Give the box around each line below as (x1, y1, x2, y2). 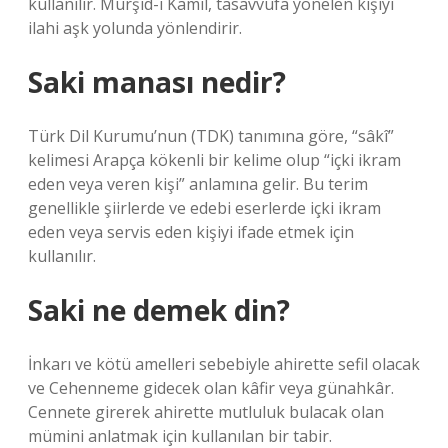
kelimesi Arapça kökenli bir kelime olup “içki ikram (28, 149, 401, 171)
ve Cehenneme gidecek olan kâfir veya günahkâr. (28, 377, 394, 399)
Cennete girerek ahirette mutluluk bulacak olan (28, 401, 384, 423)
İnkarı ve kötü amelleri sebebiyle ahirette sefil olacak (28, 353, 420, 375)
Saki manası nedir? (28, 63, 286, 101)
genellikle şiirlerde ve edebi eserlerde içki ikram (28, 197, 381, 219)
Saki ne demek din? (28, 291, 290, 329)
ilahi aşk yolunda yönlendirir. (28, 17, 242, 39)
